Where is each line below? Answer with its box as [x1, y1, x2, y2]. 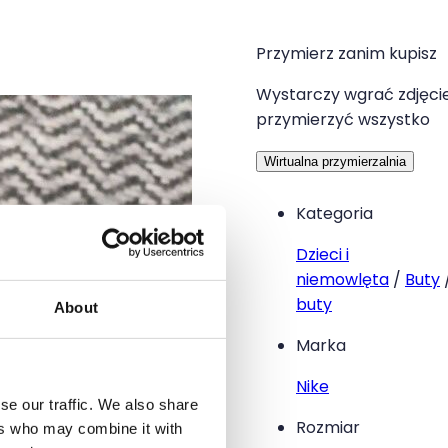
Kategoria [296, 202, 373, 226]
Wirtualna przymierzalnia [264, 154, 406, 170]
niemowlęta [296, 268, 389, 292]
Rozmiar [296, 416, 360, 440]
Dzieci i [296, 243, 349, 267]
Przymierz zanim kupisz [256, 42, 437, 66]
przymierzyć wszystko [256, 108, 430, 132]
